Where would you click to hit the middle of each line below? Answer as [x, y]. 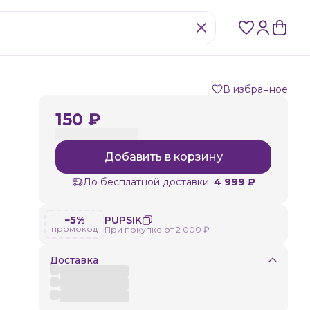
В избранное [255, 89]
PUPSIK [123, 220]
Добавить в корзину [163, 157]
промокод [74, 229]
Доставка [74, 260]
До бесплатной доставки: [147, 182]
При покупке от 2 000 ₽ [157, 229]
